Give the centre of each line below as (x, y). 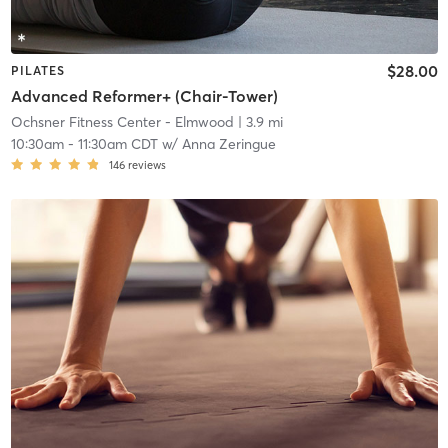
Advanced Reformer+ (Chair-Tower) (144, 96)
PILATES (37, 70)
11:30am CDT (117, 144)
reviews (146, 165)
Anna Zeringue (228, 144)
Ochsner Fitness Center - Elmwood (122, 122)
